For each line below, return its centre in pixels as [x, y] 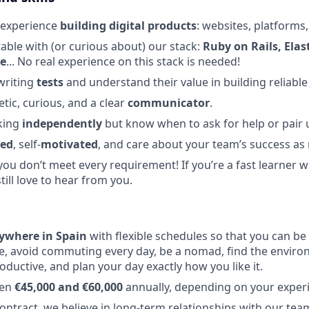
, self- [27, 144]
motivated [69, 144]
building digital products [128, 25]
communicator [169, 102]
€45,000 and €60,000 [69, 287]
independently [63, 123]
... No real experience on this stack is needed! [123, 61]
